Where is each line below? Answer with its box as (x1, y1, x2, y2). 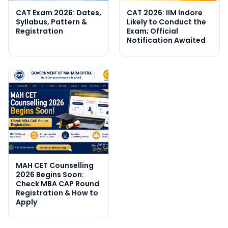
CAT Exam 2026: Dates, (16, 8, 101, 18)
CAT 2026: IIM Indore (127, 8, 203, 18)
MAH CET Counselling (16, 160, 94, 170)
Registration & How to (16, 188, 98, 198)
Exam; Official (127, 26, 178, 36)
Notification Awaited (127, 35, 206, 45)
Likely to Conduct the (127, 17, 206, 27)
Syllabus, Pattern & (16, 17, 87, 27)
